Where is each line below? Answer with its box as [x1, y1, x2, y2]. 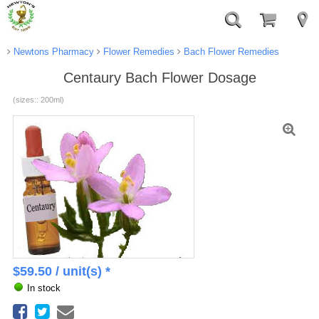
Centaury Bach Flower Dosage [63, 70, 256, 85]
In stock [26, 282, 61, 293]
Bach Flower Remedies [180, 46, 279, 57]
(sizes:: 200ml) [12, 95, 64, 104]
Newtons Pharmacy [10, 46, 94, 57]
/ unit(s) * [51, 263, 110, 278]
